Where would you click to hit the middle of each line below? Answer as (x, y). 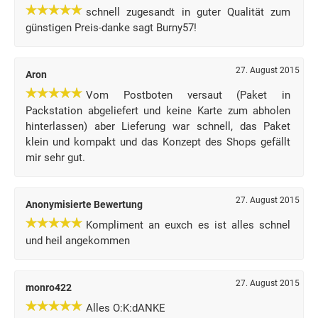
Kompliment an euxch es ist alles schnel (188, 225)
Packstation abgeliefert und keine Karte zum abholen (158, 111)
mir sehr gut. (55, 158)
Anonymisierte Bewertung (84, 204)
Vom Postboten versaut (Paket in (188, 95)
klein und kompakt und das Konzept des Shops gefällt (158, 142)
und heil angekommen (78, 241)
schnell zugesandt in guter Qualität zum (188, 12)
